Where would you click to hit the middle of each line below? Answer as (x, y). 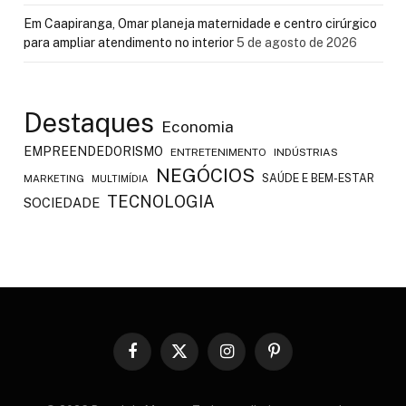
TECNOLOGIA (161, 202)
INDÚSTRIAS (306, 152)
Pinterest (298, 359)
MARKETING (54, 178)
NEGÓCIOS (205, 175)
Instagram (252, 359)
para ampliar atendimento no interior (129, 43)
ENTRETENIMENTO (218, 152)
